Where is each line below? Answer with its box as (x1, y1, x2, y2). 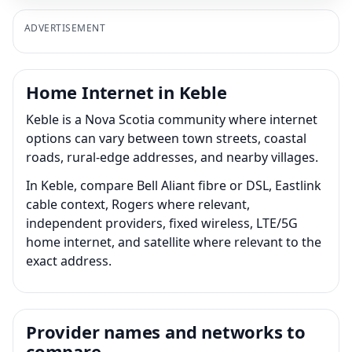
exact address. (26, 251, 112, 269)
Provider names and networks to (26, 319, 306, 343)
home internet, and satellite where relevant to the (26, 233, 321, 251)
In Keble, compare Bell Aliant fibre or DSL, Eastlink (26, 176, 321, 194)
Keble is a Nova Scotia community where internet (26, 110, 317, 128)
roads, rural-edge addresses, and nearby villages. (26, 148, 318, 166)
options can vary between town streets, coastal (26, 129, 306, 147)
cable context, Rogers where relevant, (26, 195, 250, 213)
